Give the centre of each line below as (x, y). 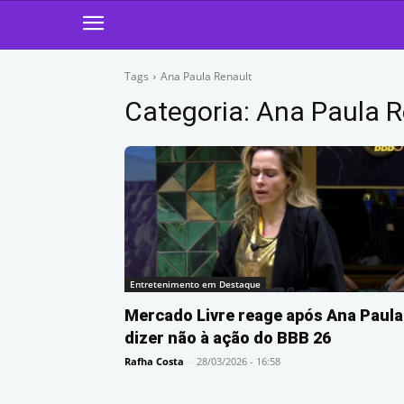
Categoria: (190, 111)
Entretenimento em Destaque (195, 284)
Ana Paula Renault (206, 76)
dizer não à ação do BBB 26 (228, 338)
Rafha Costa (154, 361)
